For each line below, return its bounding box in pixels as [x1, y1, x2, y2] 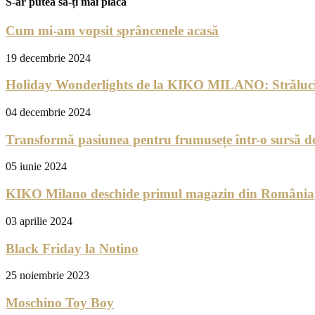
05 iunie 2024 [6, 160, 67, 173]
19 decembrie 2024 [6, 51, 91, 64]
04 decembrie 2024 [6, 106, 91, 118]
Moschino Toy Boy [6, 295, 114, 311]
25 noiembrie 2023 [6, 269, 89, 282]
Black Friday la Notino [6, 240, 139, 256]
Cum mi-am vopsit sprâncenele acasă [6, 22, 219, 38]
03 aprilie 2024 [6, 214, 72, 227]
